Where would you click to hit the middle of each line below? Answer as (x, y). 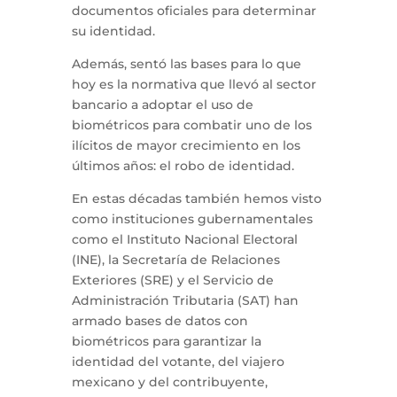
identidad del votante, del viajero (178, 362)
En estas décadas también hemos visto (196, 198)
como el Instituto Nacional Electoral (184, 239)
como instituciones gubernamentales (192, 219)
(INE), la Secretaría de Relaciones (175, 260)
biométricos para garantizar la (166, 341)
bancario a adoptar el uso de (162, 105)
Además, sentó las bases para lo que (186, 64)
